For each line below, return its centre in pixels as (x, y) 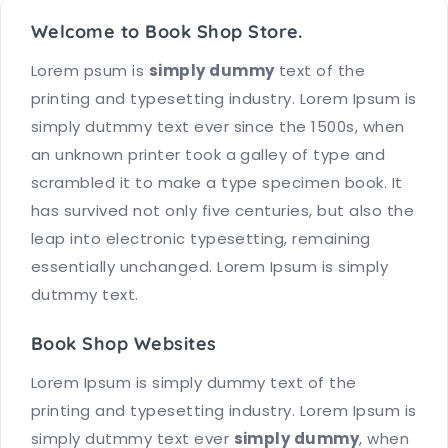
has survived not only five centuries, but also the (223, 210)
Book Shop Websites (124, 343)
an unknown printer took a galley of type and (208, 154)
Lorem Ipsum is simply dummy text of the (194, 382)
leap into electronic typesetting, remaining (201, 238)
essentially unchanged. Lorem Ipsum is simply (210, 266)
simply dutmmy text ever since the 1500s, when (218, 126)
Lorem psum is (90, 70)
